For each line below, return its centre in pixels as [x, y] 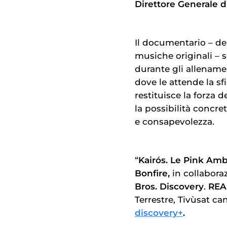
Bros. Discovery [169, 187]
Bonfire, [154, 174]
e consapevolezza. [175, 121]
